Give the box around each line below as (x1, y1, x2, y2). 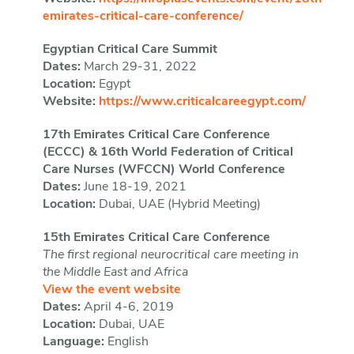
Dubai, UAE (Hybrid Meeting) (98, 198, 261, 212)
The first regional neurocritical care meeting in (42, 249, 299, 262)
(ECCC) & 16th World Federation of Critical (42, 146, 293, 160)
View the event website (42, 284, 181, 297)
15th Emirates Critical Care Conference (42, 232, 270, 245)
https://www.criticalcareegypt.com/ (98, 96, 306, 109)
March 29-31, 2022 (80, 61, 197, 74)
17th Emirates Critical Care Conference (42, 129, 270, 142)
